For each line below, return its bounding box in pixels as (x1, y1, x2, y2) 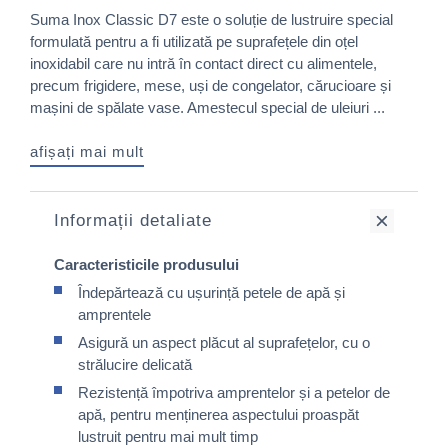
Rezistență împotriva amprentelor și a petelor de (78, 384, 390, 401)
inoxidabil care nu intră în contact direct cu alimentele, (30, 55, 377, 72)
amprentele (78, 306, 151, 323)
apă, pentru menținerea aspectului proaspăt (78, 406, 359, 423)
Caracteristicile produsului (54, 256, 239, 273)
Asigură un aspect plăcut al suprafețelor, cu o (78, 334, 370, 351)
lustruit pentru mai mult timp (78, 428, 258, 445)
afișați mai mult (30, 143, 144, 160)
